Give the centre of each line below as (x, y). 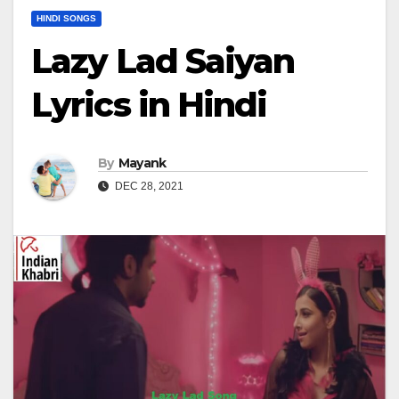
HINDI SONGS (66, 18)
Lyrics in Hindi (149, 105)
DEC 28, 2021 (148, 187)
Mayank (142, 163)
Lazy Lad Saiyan (163, 61)
